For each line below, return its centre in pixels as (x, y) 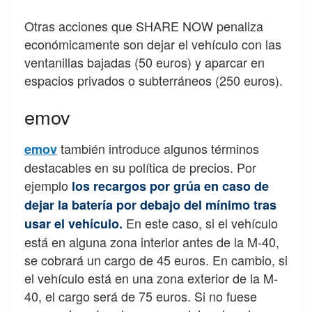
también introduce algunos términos (158, 148)
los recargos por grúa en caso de (170, 186)
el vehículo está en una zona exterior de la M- (151, 278)
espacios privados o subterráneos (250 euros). (154, 80)
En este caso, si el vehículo (200, 223)
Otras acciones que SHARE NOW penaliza (144, 25)
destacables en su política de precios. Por (140, 167)
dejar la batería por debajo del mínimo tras (150, 204)
